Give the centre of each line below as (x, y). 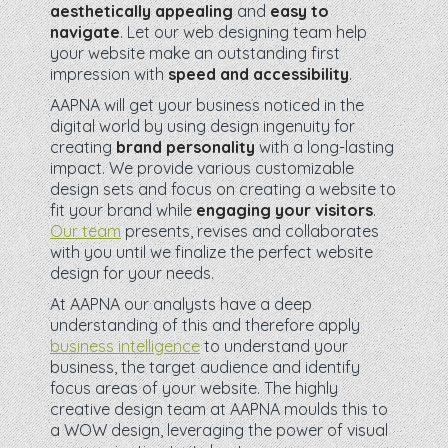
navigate (85, 32)
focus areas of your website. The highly (194, 388)
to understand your (274, 346)
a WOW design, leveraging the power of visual (219, 430)
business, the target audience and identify (205, 367)
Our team (85, 231)
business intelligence (125, 346)
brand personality (185, 147)
